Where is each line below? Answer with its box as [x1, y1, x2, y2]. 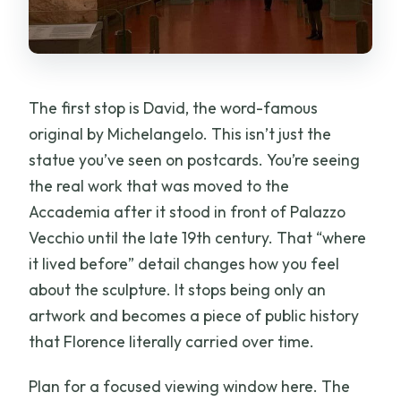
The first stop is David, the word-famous [29, 98, 319, 119]
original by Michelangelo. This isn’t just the [29, 124, 332, 145]
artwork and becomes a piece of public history [29, 305, 360, 327]
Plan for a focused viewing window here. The [29, 376, 351, 397]
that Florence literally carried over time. [29, 331, 315, 353]
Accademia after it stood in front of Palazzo [29, 201, 346, 223]
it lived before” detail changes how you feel [29, 253, 340, 275]
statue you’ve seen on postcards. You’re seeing [29, 149, 361, 171]
